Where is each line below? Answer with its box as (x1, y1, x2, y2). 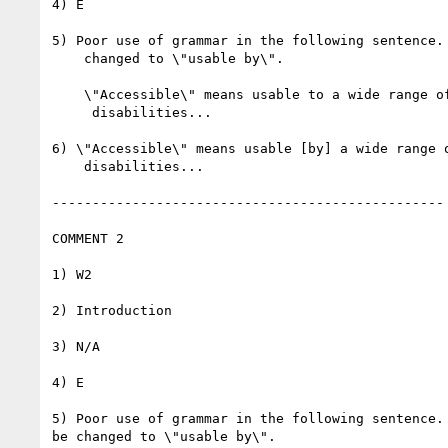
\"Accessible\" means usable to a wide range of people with (52, 86, 84, 102)
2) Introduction (52, 302, 172, 318)
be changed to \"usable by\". (52, 428, 276, 444)
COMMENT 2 (52, 230, 124, 246)
